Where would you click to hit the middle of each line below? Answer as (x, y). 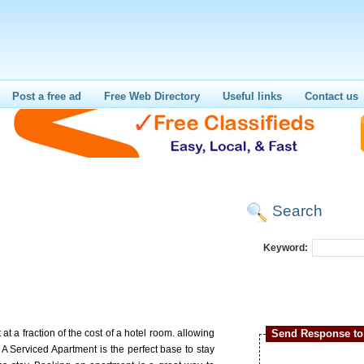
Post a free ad (47, 96)
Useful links (252, 96)
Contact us (331, 96)
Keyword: (286, 248)
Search (297, 211)
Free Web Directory (152, 96)
